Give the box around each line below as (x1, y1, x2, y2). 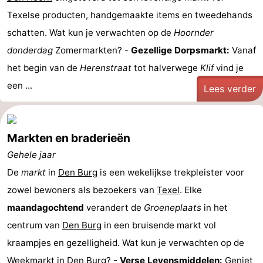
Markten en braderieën (7, 131, 130, 145)
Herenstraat (80, 62, 131, 73)
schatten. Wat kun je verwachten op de (7, 27, 174, 38)
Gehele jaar (7, 149, 56, 160)
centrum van (7, 220, 62, 231)
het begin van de (7, 62, 80, 73)
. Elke (180, 184, 202, 195)
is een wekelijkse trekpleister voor (97, 167, 244, 178)
